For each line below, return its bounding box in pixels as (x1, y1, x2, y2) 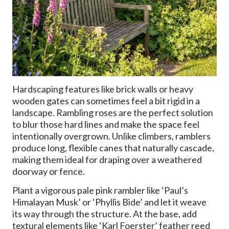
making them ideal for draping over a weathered (12, 154, 202, 166)
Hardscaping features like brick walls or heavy (12, 83, 193, 95)
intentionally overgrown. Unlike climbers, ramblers (12, 130, 211, 142)
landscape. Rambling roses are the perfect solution (12, 107, 213, 119)
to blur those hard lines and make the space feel (12, 119, 199, 130)
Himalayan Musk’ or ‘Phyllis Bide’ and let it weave (12, 196, 207, 208)
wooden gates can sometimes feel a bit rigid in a (12, 95, 200, 107)
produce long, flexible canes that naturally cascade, (12, 142, 214, 154)
